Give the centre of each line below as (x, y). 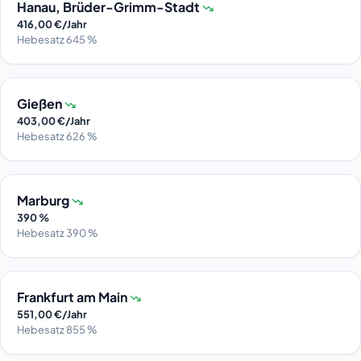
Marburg (44, 200)
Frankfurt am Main (73, 297)
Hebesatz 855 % (57, 329)
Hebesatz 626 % (57, 136)
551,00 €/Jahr (52, 314)
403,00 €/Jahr (54, 120)
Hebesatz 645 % (57, 39)
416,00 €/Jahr (52, 24)
